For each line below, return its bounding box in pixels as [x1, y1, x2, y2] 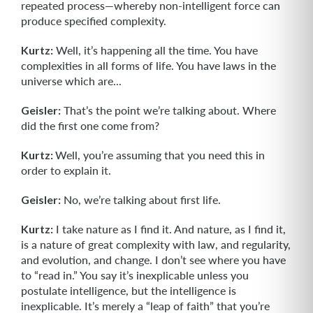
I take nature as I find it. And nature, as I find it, [53, 222, 286, 235]
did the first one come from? [21, 119, 159, 132]
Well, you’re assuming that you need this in [55, 148, 265, 161]
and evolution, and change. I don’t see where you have [21, 253, 286, 266]
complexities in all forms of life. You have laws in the [21, 59, 276, 72]
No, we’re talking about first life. [61, 193, 221, 206]
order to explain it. [21, 163, 111, 177]
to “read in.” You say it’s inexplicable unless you [21, 268, 249, 282]
